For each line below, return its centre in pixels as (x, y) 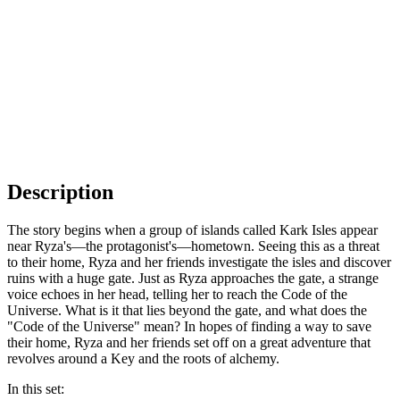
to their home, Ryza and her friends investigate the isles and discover (199, 262)
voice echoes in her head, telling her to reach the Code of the (177, 294)
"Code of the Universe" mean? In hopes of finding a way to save (189, 326)
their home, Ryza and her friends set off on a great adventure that (189, 342)
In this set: (36, 388)
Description (60, 192)
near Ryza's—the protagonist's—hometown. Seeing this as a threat (193, 246)
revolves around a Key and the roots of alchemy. (143, 358)
